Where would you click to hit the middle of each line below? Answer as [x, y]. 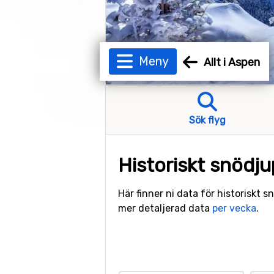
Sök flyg [208, 120]
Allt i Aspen [231, 62]
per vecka [234, 208]
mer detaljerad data [165, 208]
